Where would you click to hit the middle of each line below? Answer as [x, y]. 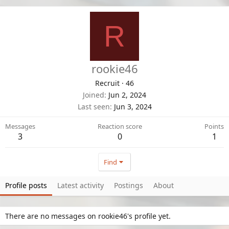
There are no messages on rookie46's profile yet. [88, 216]
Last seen [94, 106]
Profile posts [26, 185]
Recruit [107, 83]
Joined [94, 95]
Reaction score [120, 126]
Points [214, 126]
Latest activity [81, 185]
